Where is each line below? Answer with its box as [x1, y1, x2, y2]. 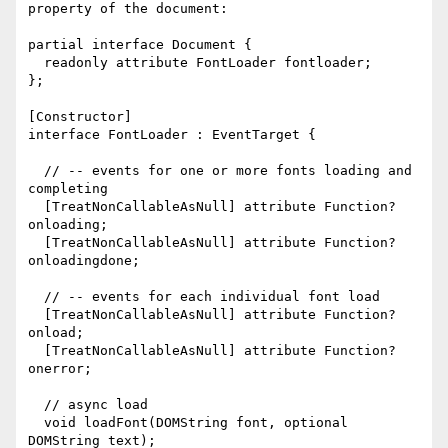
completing [28, 181, 108, 197]
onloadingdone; [28, 253, 140, 269]
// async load [28, 397, 44, 413]
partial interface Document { [28, 37, 252, 53]
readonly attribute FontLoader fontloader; [28, 55, 44, 71]
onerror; [28, 361, 92, 377]
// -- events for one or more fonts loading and [28, 163, 44, 179]
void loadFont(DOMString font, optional [28, 415, 44, 431]
